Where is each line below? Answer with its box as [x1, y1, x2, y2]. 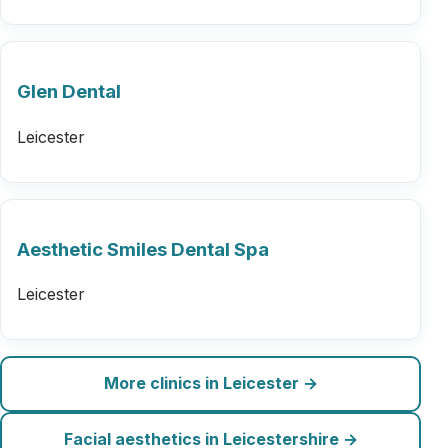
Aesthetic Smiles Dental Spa [17, 237, 269, 261]
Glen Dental [17, 80, 121, 104]
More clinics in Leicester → [103, 373, 318, 394]
